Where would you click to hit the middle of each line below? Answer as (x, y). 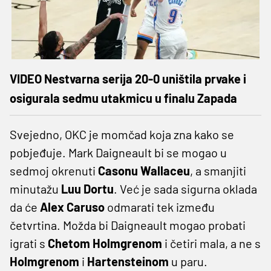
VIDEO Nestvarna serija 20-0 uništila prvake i (128, 78)
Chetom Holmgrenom (105, 243)
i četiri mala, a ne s (211, 243)
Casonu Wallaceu (144, 170)
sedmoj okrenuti (54, 170)
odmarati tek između (160, 207)
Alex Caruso (72, 207)
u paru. (188, 261)
